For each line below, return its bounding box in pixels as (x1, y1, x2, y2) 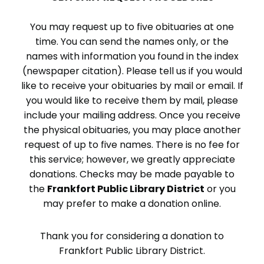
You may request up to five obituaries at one (30, 19, 234, 34)
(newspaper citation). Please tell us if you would (22, 64, 242, 78)
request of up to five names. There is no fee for (24, 137, 240, 151)
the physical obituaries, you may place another (23, 123, 241, 137)
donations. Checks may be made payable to (29, 167, 235, 181)
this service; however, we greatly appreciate (29, 152, 235, 166)
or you (204, 181, 236, 196)
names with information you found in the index (25, 49, 239, 63)
